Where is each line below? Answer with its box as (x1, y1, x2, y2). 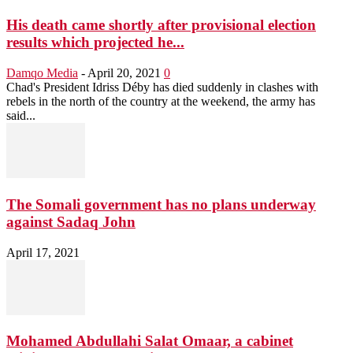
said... (6, 109, 35, 123)
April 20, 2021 (87, 66, 161, 80)
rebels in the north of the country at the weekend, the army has (6, 95, 315, 109)
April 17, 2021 (6, 245, 80, 259)
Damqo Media (6, 66, 78, 80)
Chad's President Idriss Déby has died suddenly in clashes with (6, 80, 318, 95)
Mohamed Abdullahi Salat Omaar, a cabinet (6, 333, 293, 350)
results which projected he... (6, 34, 184, 51)
